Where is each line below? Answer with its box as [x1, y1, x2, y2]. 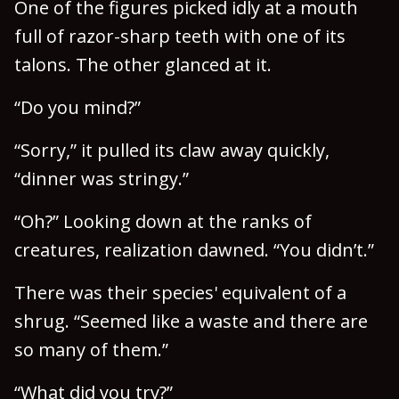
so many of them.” [14, 338, 168, 362]
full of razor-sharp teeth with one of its [14, 24, 346, 48]
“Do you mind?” [14, 95, 141, 119]
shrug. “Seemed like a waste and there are [14, 309, 368, 333]
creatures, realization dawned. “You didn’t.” [14, 238, 374, 262]
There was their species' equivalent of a [14, 281, 346, 305]
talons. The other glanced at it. [14, 53, 272, 77]
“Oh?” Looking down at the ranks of [14, 209, 312, 233]
